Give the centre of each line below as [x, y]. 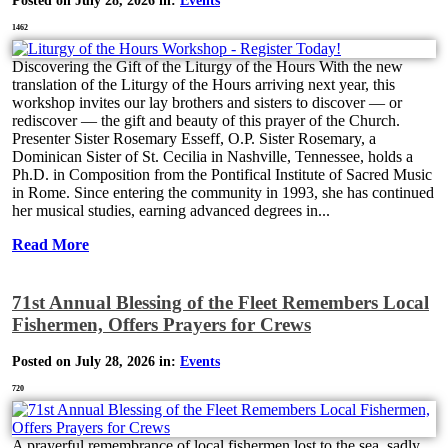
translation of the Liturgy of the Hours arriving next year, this [203, 85]
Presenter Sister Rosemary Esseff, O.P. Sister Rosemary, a [194, 139]
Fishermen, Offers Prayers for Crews [161, 324]
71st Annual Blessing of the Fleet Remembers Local [220, 302]
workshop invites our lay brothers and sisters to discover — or [207, 103]
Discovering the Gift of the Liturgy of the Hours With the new [207, 67]
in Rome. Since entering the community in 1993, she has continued [223, 193]
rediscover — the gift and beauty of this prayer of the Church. [206, 121]
